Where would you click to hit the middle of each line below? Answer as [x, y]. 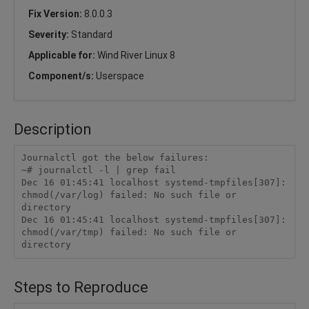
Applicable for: [63, 55]
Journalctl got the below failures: [115, 158]
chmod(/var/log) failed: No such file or [129, 195]
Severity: [50, 34]
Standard [92, 34]
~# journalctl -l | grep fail [98, 170]
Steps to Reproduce [81, 287]
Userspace [120, 76]
